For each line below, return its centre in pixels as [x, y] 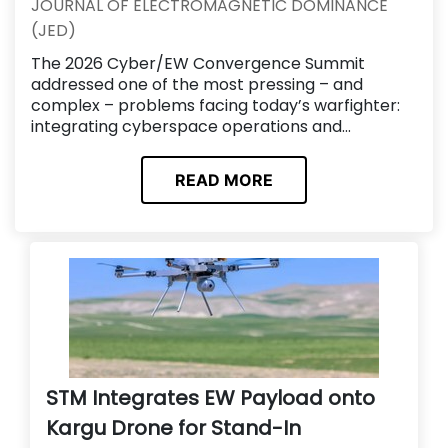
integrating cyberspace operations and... [191, 126]
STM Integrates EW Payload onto [210, 397]
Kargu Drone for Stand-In [173, 427]
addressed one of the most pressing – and [197, 84]
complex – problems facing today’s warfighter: [215, 105]
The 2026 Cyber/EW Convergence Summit [198, 63]
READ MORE [224, 179]
